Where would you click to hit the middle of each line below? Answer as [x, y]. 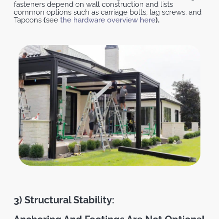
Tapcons [29, 20]
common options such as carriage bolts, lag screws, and [108, 12]
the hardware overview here [107, 20]
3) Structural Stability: [64, 200]
